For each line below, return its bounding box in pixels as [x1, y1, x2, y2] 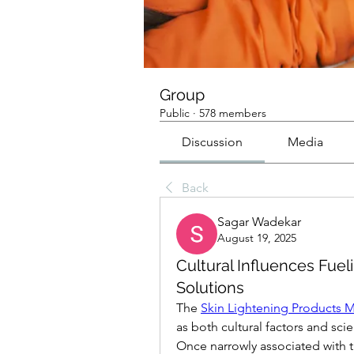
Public [160, 106, 190, 121]
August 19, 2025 [217, 231, 296, 246]
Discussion [182, 134, 243, 150]
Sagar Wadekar [217, 214, 301, 230]
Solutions [176, 278, 244, 298]
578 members [199, 106, 266, 121]
